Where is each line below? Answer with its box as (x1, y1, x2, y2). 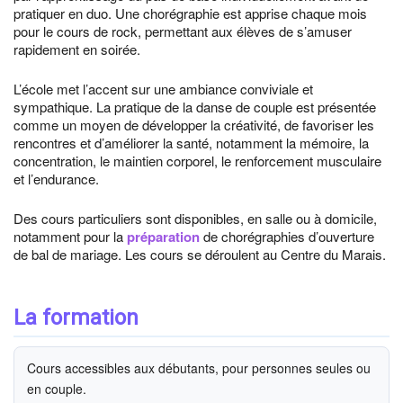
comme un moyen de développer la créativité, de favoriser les (13, 115, 374, 134)
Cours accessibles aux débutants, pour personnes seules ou (27, 359, 371, 377)
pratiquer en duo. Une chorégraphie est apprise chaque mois (13, 4, 367, 22)
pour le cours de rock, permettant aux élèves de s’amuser (13, 22, 352, 40)
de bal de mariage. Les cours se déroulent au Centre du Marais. (13, 245, 386, 264)
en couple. (27, 380, 86, 398)
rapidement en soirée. (13, 40, 140, 58)
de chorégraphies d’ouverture (200, 227, 374, 246)
